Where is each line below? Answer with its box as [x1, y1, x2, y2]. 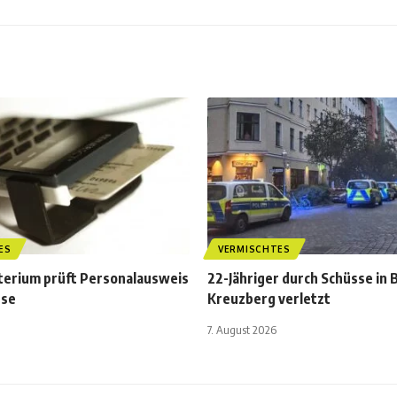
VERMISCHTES [218, 244, 291, 255]
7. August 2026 [207, 323, 276, 338]
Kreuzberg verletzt [207, 290, 331, 308]
